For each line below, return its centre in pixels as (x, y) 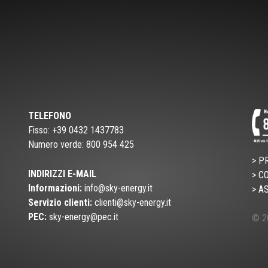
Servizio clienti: (60, 203)
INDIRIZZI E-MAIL (63, 174)
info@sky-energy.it (118, 188)
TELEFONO (50, 116)
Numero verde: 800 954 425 (81, 145)
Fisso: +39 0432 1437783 (76, 130)
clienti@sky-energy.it (132, 203)
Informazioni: (55, 188)
